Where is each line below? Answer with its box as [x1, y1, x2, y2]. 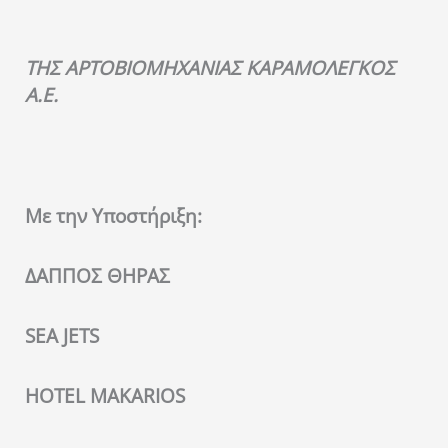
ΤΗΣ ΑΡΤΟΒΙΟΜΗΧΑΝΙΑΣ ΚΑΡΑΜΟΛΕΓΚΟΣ [25, 55, 395, 81]
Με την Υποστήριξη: [25, 202, 202, 229]
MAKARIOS [90, 383, 185, 410]
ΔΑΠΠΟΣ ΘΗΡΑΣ [25, 262, 170, 289]
